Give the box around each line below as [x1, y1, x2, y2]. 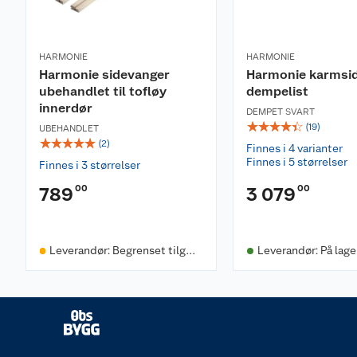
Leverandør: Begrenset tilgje [49, 244, 195, 257]
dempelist [246, 84, 308, 99]
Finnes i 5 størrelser [246, 155, 347, 168]
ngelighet [49, 257, 99, 270]
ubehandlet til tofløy [39, 84, 167, 99]
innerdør [39, 100, 92, 116]
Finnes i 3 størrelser [39, 159, 140, 171]
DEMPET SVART [246, 106, 315, 117]
